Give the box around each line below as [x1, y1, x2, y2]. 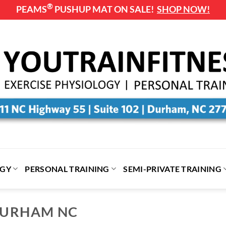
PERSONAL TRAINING [25, 163, 109, 174]
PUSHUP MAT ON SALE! [53, 4, 157, 15]
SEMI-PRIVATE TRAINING [123, 163, 222, 174]
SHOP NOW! [157, 4, 210, 15]
